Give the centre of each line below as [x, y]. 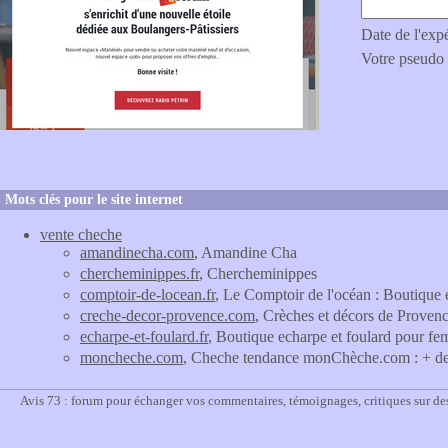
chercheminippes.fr [139, 273]
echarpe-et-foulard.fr [144, 336]
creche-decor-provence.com [167, 315]
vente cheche [81, 234]
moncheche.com [131, 357]
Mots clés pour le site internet [94, 199]
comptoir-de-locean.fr [147, 294]
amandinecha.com [137, 252]
